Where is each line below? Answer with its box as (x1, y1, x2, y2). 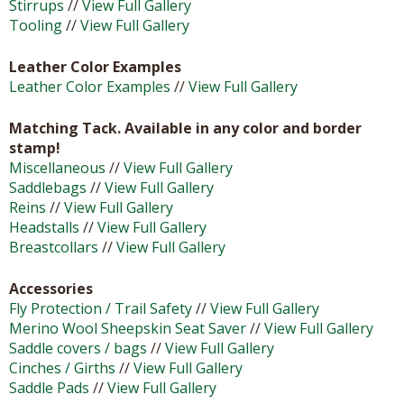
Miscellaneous (9, 157, 106, 178)
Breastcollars (9, 236, 98, 257)
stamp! (9, 137, 60, 158)
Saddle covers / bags (9, 337, 147, 358)
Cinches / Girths (9, 357, 115, 378)
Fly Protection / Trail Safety (9, 298, 192, 318)
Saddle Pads (9, 377, 89, 398)
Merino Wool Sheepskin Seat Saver (9, 317, 246, 338)
